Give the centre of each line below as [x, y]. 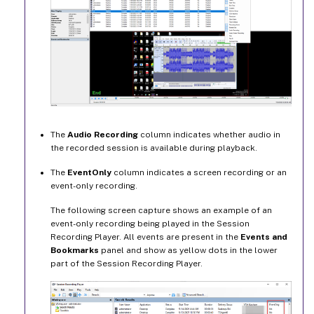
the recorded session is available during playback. [154, 148]
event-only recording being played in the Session [150, 224]
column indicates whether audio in [209, 135]
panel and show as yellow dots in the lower [188, 251]
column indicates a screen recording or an [199, 173]
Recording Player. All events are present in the [145, 237]
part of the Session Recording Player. [127, 264]
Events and [264, 237]
